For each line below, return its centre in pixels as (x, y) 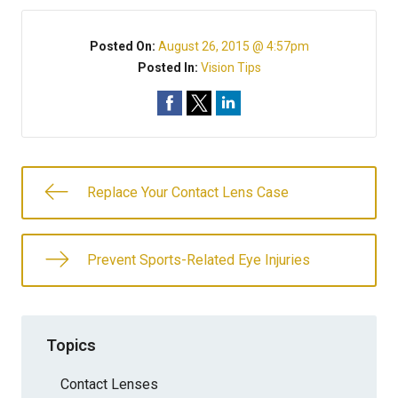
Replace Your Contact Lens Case (188, 192)
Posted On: (123, 46)
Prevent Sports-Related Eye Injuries (199, 260)
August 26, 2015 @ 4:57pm (233, 46)
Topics (71, 345)
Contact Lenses (109, 384)
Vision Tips (231, 68)
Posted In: (169, 68)
